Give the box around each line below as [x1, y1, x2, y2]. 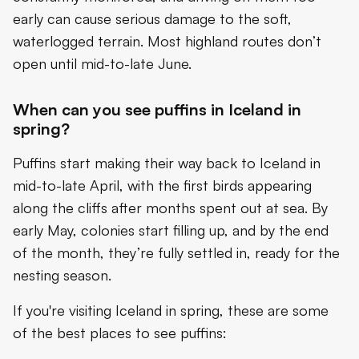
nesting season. [13, 265, 111, 284]
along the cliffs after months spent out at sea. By [13, 198, 328, 216]
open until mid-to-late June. [13, 54, 192, 72]
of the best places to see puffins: [13, 323, 227, 341]
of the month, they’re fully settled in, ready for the [13, 243, 340, 261]
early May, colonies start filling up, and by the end [13, 220, 329, 239]
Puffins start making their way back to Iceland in [13, 153, 321, 171]
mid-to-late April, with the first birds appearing [13, 175, 312, 194]
